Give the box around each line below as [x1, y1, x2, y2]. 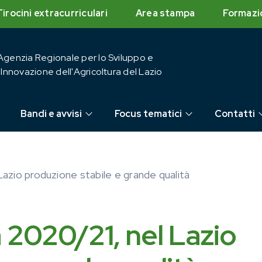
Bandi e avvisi [20, 108, 82, 120]
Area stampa [135, 7, 195, 19]
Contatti [214, 108, 255, 120]
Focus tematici [114, 108, 182, 120]
